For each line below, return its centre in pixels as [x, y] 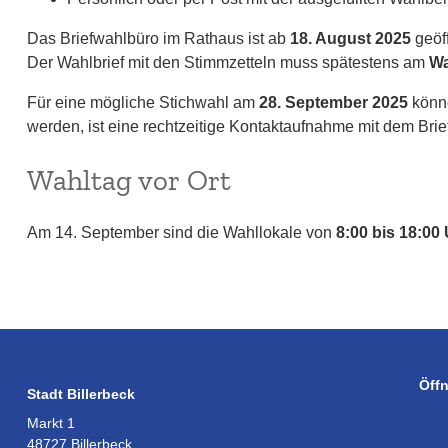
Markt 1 [50, 423]
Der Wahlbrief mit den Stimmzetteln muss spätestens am [227, 62]
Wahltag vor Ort [128, 180]
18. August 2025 [350, 38]
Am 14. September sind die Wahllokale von [181, 232]
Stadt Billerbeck [80, 394]
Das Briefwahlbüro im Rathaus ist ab [158, 38]
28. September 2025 [333, 102]
